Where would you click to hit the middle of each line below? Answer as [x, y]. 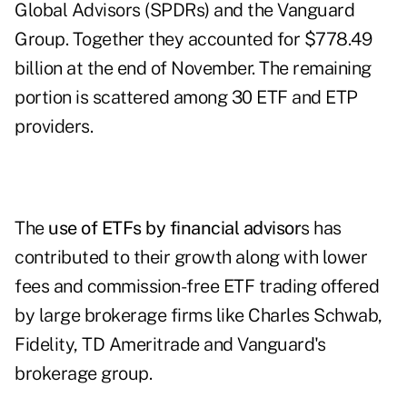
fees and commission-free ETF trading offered [197, 287]
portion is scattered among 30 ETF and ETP [186, 98]
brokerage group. [83, 374]
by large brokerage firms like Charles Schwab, [199, 316]
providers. [54, 127]
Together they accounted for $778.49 [220, 40]
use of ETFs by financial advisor [174, 228]
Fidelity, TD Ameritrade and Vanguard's [170, 345]
